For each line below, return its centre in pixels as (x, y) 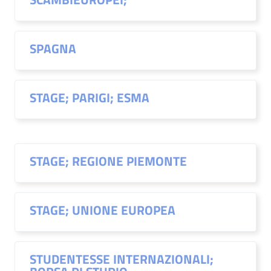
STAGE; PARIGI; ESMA (90, 97)
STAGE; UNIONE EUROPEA (103, 210)
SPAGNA (53, 48)
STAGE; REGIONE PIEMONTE (108, 161)
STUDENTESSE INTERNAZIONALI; (122, 259)
